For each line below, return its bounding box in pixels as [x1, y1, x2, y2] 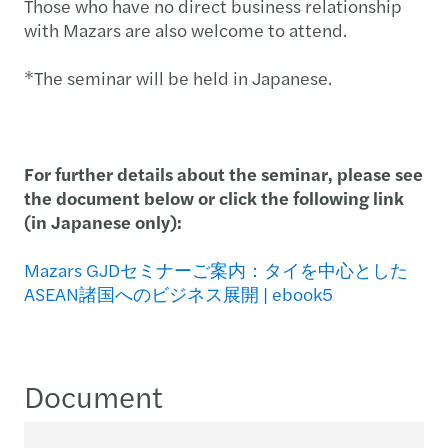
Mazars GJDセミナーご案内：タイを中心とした [24, 257, 408, 282]
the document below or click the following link [24, 185, 404, 210]
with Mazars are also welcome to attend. [24, 17, 347, 42]
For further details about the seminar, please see [24, 161, 423, 186]
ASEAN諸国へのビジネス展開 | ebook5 [24, 281, 333, 306]
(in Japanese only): [24, 209, 182, 234]
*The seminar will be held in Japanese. [24, 65, 332, 90]
